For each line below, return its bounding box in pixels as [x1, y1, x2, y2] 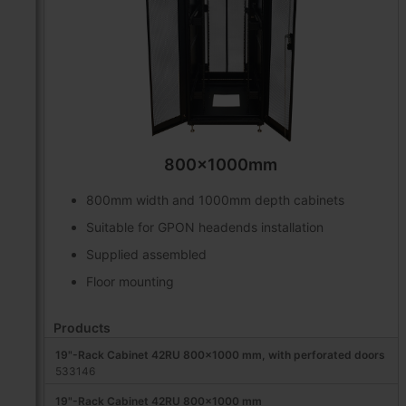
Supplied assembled [86, 246, 207, 263]
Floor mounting [86, 274, 174, 290]
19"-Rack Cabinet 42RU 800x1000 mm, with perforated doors [54, 348, 385, 362]
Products [53, 320, 111, 336]
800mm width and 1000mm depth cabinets [86, 192, 344, 208]
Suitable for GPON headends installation [86, 219, 324, 236]
